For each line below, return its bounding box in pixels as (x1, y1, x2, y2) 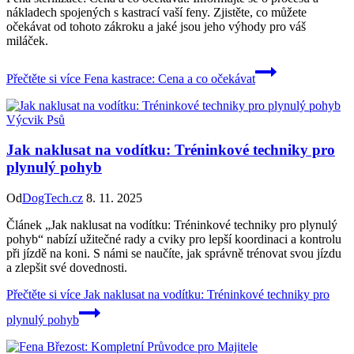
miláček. (6, 33, 48, 47)
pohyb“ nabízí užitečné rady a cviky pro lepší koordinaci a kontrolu (6, 232, 341, 246)
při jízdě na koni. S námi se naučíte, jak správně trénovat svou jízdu (6, 246, 341, 260)
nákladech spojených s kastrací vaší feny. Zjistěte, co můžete (6, 5, 307, 19)
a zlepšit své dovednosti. (6, 260, 127, 274)
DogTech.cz (22, 190, 83, 205)
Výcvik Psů (6, 112, 65, 126)
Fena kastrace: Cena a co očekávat (81, 71, 255, 85)
